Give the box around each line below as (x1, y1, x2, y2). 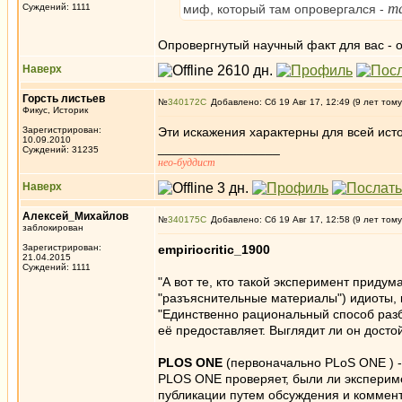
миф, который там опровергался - (183, 2, 388, 16)
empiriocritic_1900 (158, 242, 270, 257)
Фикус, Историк (22, 105, 88, 115)
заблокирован (22, 223, 83, 232)
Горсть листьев (22, 92, 105, 105)
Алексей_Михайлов (22, 210, 128, 223)
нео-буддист (158, 156, 215, 169)
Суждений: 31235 (22, 144, 99, 154)
